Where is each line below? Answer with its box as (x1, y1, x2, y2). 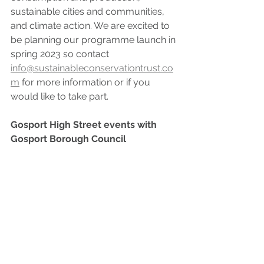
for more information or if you (19, 76, 153, 88)
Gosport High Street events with (11, 118, 159, 130)
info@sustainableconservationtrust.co (11, 62, 173, 74)
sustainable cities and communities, (11, 5, 167, 17)
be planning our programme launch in (11, 34, 178, 45)
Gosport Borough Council (11, 133, 126, 144)
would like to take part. (11, 90, 108, 102)
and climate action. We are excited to (11, 19, 172, 31)
